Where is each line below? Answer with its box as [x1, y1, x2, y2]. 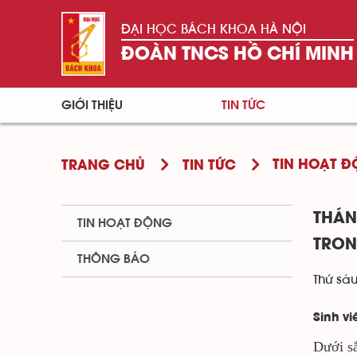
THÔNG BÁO [77, 253, 150, 265]
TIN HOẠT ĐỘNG [77, 217, 172, 229]
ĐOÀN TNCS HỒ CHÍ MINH [120, 46, 354, 63]
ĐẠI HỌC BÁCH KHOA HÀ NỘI [120, 22, 306, 36]
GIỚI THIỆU [61, 99, 123, 112]
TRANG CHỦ [61, 159, 145, 173]
